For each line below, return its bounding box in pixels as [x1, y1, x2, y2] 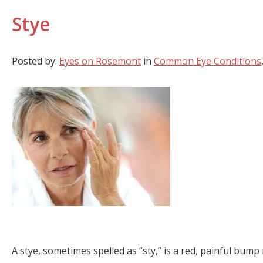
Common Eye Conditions [154, 54, 261, 68]
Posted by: [12, 54, 59, 68]
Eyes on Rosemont [59, 54, 141, 68]
